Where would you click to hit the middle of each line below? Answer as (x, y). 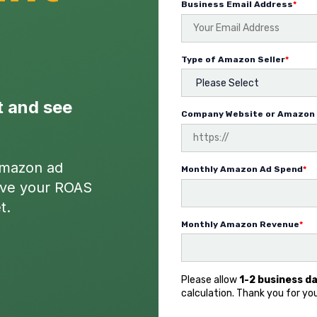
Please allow (210, 280)
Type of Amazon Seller (233, 59)
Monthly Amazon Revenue (240, 224)
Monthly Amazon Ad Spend (242, 169)
